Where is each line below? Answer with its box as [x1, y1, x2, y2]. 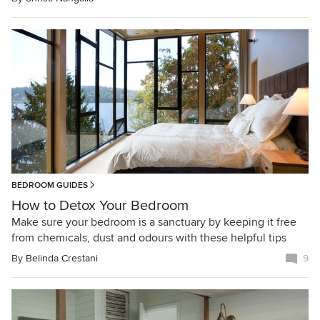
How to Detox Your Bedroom [11, 197, 189, 215]
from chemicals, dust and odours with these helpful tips [11, 231, 286, 246]
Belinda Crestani [26, 252, 98, 265]
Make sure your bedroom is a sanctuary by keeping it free [11, 215, 296, 230]
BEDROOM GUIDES [11, 180, 88, 191]
